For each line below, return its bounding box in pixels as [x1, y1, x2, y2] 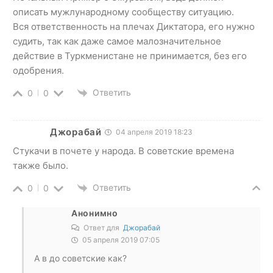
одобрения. [13, 64, 64, 76]
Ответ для [82, 223, 123, 233]
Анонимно [71, 208, 118, 219]
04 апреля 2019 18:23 [113, 127, 193, 137]
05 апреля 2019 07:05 [80, 235, 160, 245]
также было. [13, 160, 68, 172]
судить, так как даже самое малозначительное [13, 35, 221, 47]
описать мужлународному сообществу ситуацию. [13, 5, 234, 18]
